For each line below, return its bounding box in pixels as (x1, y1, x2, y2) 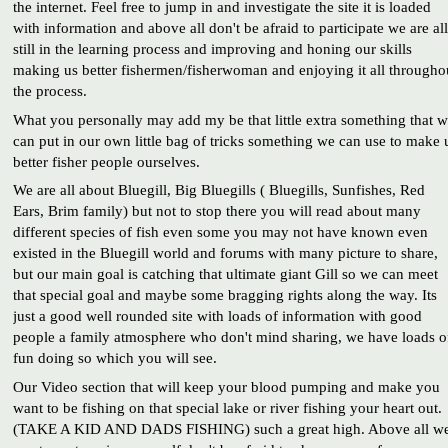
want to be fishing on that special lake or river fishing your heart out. (12, 399, 442, 417)
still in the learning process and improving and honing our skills (12, 40, 412, 58)
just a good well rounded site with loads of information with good (12, 307, 422, 325)
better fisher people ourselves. (12, 152, 200, 170)
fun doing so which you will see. (12, 349, 217, 367)
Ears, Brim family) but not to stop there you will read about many (12, 202, 421, 220)
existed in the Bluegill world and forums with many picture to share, (12, 244, 438, 262)
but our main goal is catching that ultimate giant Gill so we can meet (12, 265, 438, 283)
